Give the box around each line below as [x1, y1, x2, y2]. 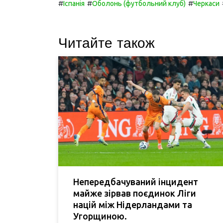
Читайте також [58, 34, 155, 51]
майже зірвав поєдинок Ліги [73, 188, 196, 198]
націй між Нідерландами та [73, 199, 192, 210]
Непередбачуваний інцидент [73, 176, 198, 187]
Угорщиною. [73, 211, 127, 221]
